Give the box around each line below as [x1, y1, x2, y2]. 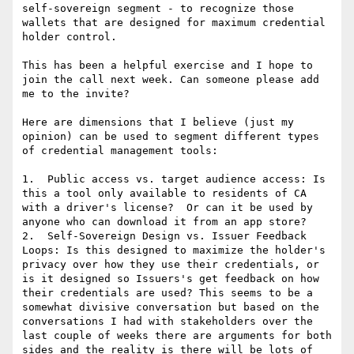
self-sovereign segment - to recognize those [22, 2, 294, 15]
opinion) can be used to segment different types [22, 130, 319, 143]
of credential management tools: [22, 145, 218, 157]
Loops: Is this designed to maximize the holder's [22, 244, 326, 257]
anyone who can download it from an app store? [22, 216, 307, 228]
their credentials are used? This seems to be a [22, 287, 313, 299]
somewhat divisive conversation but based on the [22, 301, 319, 314]
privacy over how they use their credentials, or [22, 258, 319, 271]
